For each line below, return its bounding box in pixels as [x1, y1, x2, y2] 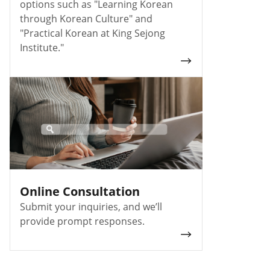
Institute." [20, 40, 64, 54]
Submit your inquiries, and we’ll [20, 199, 162, 213]
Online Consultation [20, 183, 140, 199]
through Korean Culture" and [20, 11, 152, 25]
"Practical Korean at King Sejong [20, 26, 165, 40]
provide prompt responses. [20, 214, 145, 228]
